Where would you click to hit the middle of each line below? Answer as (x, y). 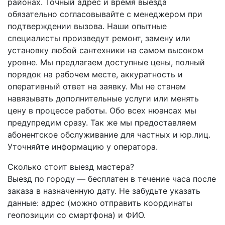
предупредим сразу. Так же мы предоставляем (102, 122)
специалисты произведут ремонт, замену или (99, 38)
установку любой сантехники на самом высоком (105, 50)
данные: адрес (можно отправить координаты (100, 203)
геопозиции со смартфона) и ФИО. (77, 215)
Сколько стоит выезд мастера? (71, 166)
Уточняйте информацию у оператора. (83, 146)
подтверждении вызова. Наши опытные (87, 26)
